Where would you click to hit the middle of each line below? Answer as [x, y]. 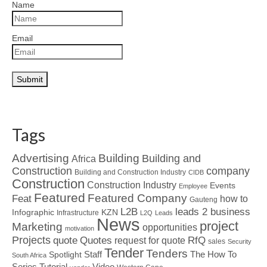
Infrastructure [78, 212]
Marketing [37, 226]
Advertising [41, 158]
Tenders [167, 253]
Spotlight [65, 254]
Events [223, 185]
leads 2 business [213, 212]
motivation [80, 228]
